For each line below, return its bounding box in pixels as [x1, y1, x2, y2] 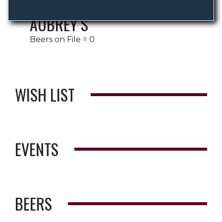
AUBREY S [30, 12, 88, 36]
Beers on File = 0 [30, 35, 95, 44]
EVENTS [15, 137, 58, 161]
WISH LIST [15, 83, 75, 106]
